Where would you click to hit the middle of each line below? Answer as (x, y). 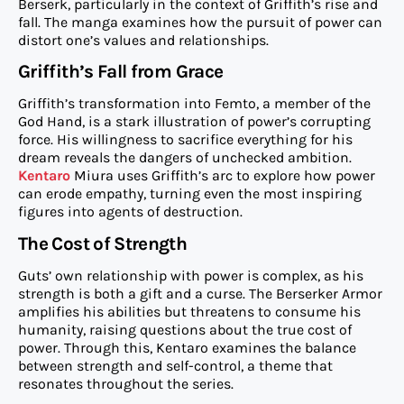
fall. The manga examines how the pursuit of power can (200, 22)
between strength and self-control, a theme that (175, 365)
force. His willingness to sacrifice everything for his (185, 140)
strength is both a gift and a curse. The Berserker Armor (200, 293)
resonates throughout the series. (126, 383)
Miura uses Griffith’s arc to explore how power (225, 176)
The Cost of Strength (103, 243)
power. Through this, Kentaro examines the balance (187, 347)
